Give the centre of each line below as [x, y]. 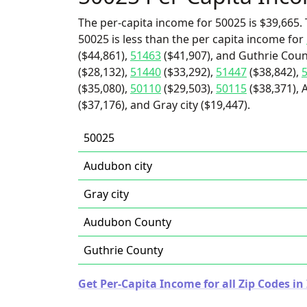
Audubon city [118, 166]
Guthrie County [123, 250]
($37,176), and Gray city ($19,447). [164, 105]
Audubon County [127, 222]
